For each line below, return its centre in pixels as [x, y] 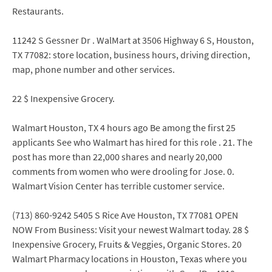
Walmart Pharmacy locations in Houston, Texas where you [130, 259]
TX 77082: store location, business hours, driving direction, [131, 55]
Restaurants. [38, 11]
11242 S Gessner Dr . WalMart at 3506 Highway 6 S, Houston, [133, 40]
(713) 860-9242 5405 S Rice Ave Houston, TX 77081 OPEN [125, 215]
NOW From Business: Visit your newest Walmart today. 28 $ [131, 229]
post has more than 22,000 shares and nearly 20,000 [117, 157]
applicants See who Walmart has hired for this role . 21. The [132, 142]
